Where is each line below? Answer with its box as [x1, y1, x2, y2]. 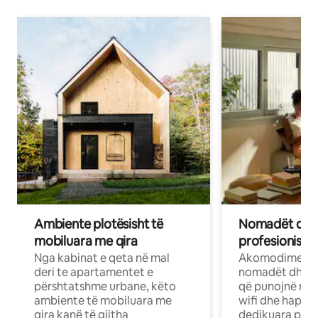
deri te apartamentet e [34, 265, 153, 280]
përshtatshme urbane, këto [34, 279, 176, 295]
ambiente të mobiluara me [34, 293, 172, 309]
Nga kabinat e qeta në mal [34, 251, 170, 266]
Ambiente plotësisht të [34, 216, 164, 233]
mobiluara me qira [34, 233, 138, 250]
